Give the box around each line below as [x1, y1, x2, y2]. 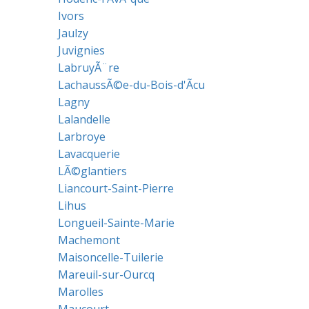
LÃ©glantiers [57, 163, 127, 179]
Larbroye [57, 129, 106, 144]
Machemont [57, 232, 120, 248]
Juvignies [57, 43, 105, 58]
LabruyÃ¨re [57, 60, 119, 75]
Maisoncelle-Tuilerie [57, 250, 163, 265]
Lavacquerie [57, 146, 120, 161]
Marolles [57, 284, 103, 299]
